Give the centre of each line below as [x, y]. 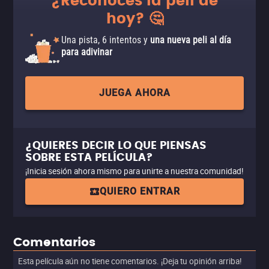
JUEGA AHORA [134, 93]
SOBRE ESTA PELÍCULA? [89, 158]
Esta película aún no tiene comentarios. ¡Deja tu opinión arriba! [130, 261]
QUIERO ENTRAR [140, 191]
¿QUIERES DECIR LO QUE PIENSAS [116, 146]
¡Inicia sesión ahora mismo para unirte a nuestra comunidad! [134, 171]
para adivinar [87, 52]
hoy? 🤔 [134, 19]
